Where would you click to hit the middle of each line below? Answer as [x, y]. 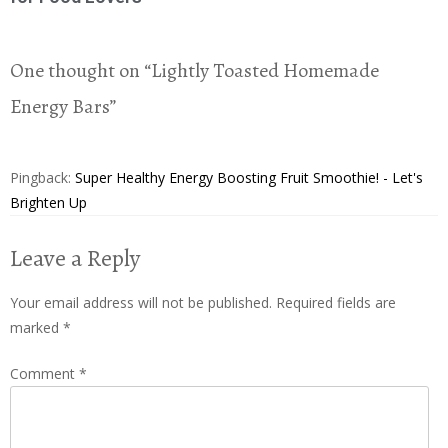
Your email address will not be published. [141, 302]
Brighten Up [48, 202]
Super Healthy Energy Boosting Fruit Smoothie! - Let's [249, 177]
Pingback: [42, 177]
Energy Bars [60, 106]
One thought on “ [80, 70]
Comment [44, 373]
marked [36, 327]
